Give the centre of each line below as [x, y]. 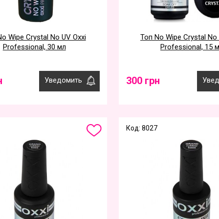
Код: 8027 [142, 128]
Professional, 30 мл [34, 47]
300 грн [143, 81]
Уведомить [64, 80]
